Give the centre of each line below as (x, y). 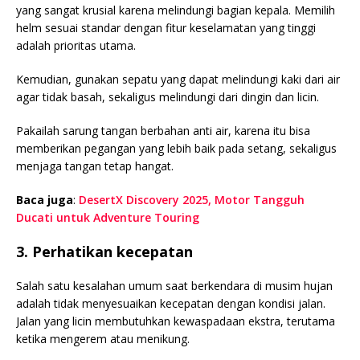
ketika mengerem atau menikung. (103, 338)
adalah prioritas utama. (76, 45)
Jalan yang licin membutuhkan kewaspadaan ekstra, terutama (176, 321)
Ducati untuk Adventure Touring (108, 217)
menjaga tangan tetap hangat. (95, 166)
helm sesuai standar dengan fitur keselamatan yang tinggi (166, 27)
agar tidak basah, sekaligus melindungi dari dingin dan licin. (168, 96)
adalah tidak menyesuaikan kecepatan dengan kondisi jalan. (171, 303)
